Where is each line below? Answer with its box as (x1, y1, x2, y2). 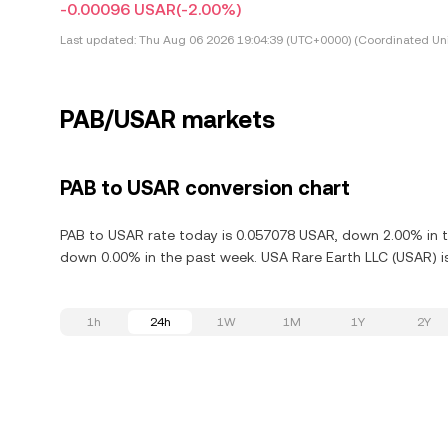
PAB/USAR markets (60, 106, 275, 134)
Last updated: (60, 33, 136, 47)
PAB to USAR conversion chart (60, 176, 350, 200)
